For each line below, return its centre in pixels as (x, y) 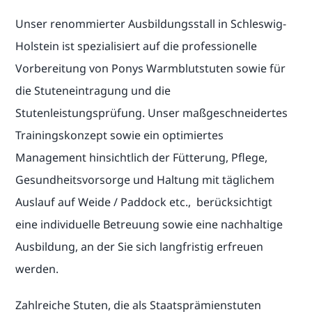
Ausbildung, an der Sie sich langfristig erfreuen (140, 247)
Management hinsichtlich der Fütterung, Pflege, (142, 158)
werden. (37, 269)
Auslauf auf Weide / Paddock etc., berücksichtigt (144, 202)
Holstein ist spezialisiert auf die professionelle (136, 46)
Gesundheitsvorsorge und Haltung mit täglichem (145, 180)
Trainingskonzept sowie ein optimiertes (120, 135)
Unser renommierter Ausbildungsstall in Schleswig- (151, 24)
